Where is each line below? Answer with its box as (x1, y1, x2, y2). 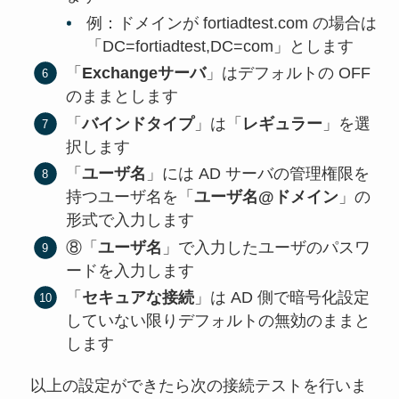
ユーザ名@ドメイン (194, 188, 339, 207)
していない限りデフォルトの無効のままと (66, 312, 371, 330)
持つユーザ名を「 (66, 188, 195, 207)
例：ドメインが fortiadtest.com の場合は (85, 13, 377, 32)
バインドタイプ (82, 114, 195, 133)
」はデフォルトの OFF (206, 64, 371, 83)
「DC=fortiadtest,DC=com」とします (85, 37, 354, 55)
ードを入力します (66, 261, 195, 280)
